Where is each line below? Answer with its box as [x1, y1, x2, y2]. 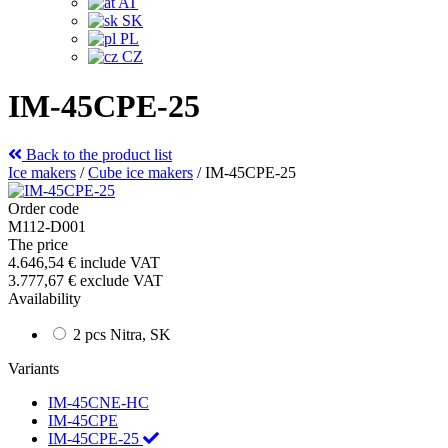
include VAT [80, 254, 160, 272]
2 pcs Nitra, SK [73, 326, 171, 344]
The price [8, 236, 68, 254]
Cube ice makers [88, 164, 193, 182]
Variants [8, 360, 59, 378]
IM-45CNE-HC [48, 394, 149, 412]
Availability [8, 290, 81, 308]
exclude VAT [80, 272, 163, 290]
